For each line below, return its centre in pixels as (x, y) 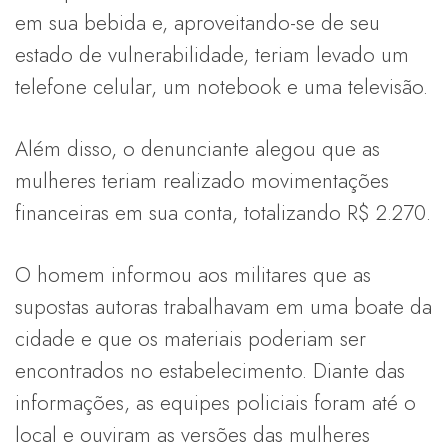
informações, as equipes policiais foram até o (215, 403)
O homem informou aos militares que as (193, 275)
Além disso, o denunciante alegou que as (197, 149)
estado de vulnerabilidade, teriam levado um (212, 55)
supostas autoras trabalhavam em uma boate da (223, 307)
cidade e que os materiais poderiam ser (190, 339)
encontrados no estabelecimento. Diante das (210, 371)
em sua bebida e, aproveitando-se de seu (197, 23)
